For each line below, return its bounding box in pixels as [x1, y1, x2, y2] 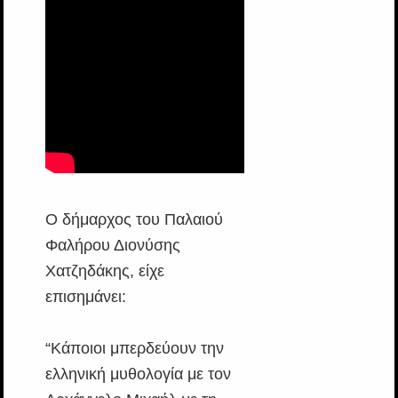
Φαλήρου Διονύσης [44, 235, 180, 254]
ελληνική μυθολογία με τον [44, 364, 231, 383]
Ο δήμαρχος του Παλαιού [44, 210, 223, 228]
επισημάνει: [44, 287, 126, 306]
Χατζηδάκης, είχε [44, 261, 164, 280]
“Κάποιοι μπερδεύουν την [44, 338, 224, 357]
